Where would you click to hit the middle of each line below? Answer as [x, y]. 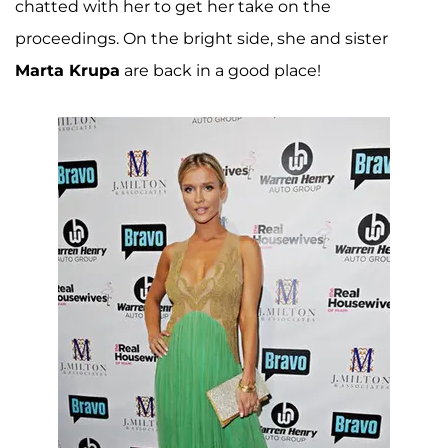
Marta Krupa [67, 70]
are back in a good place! [220, 70]
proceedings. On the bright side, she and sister [201, 38]
